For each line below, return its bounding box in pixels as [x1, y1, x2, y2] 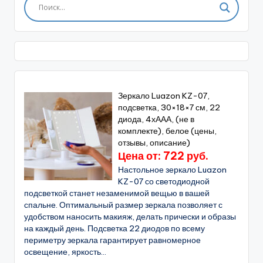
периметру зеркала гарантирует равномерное [24, 234, 201, 245]
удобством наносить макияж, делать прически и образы [24, 211, 236, 222]
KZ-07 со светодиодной [118, 176, 210, 187]
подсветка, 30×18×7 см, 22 [118, 102, 221, 113]
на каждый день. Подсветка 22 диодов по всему [24, 222, 205, 234]
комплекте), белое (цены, [118, 125, 217, 136]
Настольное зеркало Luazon [118, 164, 227, 175]
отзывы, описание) [118, 137, 191, 148]
